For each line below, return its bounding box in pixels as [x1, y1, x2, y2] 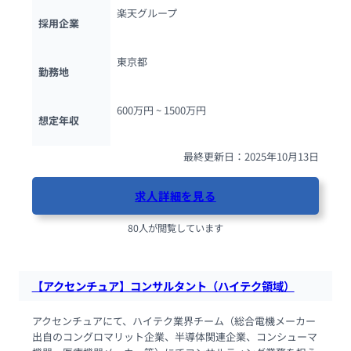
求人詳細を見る [135, 187, 216, 204]
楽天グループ [116, 5, 177, 20]
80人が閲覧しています [128, 221, 223, 236]
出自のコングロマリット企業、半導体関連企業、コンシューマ [31, 329, 317, 345]
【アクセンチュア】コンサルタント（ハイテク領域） [31, 277, 295, 294]
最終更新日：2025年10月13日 [183, 148, 320, 164]
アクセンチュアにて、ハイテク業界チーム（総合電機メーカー [31, 313, 316, 329]
